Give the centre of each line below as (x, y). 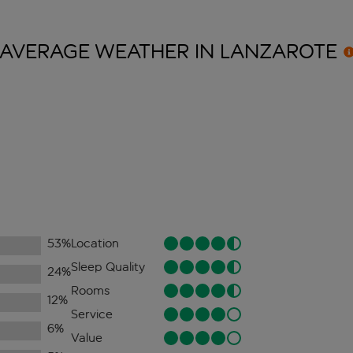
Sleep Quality (108, 267)
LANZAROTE (278, 52)
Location (95, 243)
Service (91, 314)
